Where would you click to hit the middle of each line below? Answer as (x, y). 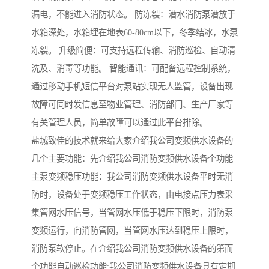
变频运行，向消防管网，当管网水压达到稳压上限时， (132, 230)
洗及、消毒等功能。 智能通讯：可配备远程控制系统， (133, 68)
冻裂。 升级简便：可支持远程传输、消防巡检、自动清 (133, 50)
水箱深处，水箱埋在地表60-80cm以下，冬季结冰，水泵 (134, 32)
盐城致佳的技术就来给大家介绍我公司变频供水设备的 (132, 140)
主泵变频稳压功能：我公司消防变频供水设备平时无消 (132, 176)
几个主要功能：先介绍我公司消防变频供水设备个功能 (132, 158)
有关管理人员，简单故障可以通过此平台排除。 (119, 122)
